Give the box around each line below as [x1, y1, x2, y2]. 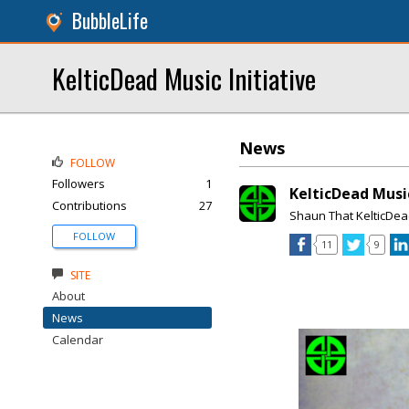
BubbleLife [72, 6, 148, 35]
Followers [52, 175, 105, 192]
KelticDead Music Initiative [52, 58, 316, 98]
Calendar [52, 331, 103, 348]
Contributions [52, 197, 127, 214]
